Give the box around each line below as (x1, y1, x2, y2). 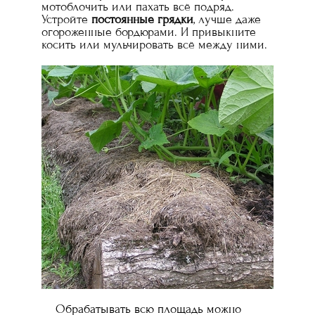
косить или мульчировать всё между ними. (41, 37, 267, 52)
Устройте (41, 12, 91, 27)
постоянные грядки (91, 12, 193, 27)
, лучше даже (193, 12, 261, 27)
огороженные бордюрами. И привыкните (41, 25, 256, 39)
